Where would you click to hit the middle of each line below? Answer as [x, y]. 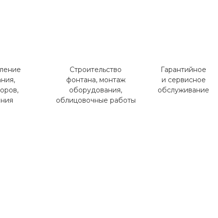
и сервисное [183, 80]
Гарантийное [184, 69]
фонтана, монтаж [96, 80]
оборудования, [96, 90]
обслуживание [184, 90]
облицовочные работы [96, 100]
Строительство [96, 69]
